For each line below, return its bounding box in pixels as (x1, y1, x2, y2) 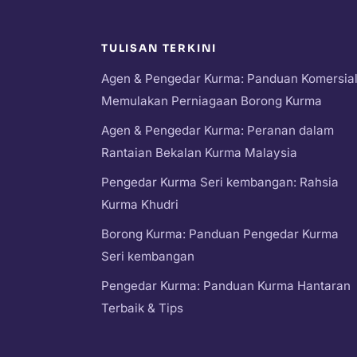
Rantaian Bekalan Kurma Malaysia (100, 144, 297, 160)
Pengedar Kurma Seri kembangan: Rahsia (100, 174, 339, 190)
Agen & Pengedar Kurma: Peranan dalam (100, 122, 334, 138)
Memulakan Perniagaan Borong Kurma (100, 92, 322, 108)
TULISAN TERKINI (100, 41, 217, 55)
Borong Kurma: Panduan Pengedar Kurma (100, 226, 339, 241)
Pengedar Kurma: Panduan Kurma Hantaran (100, 277, 351, 293)
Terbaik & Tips (100, 300, 183, 316)
